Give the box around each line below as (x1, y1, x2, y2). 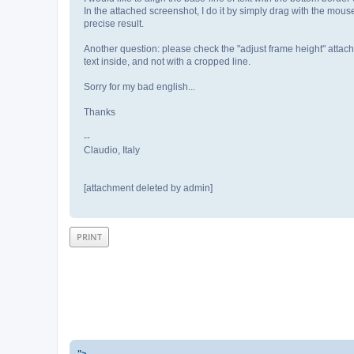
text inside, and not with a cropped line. (84, 55, 250, 67)
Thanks (84, 106, 115, 118)
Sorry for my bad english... (84, 81, 195, 92)
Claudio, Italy (84, 144, 140, 156)
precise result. (84, 17, 144, 29)
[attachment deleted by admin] (84, 182, 213, 194)
